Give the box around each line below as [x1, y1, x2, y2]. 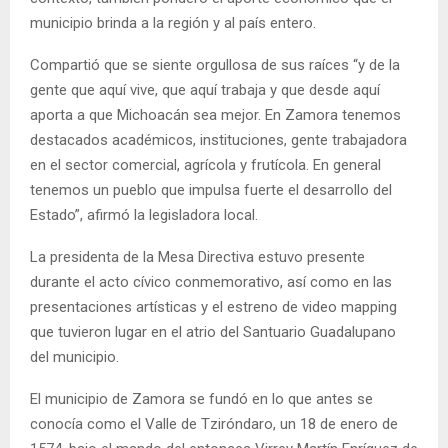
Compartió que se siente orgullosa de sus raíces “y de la [30, 55, 400, 74]
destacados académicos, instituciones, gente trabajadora [30, 130, 407, 149]
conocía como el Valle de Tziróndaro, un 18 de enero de [30, 414, 398, 433]
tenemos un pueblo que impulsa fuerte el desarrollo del [30, 180, 392, 199]
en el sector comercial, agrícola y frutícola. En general [30, 155, 381, 174]
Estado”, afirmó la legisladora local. [30, 205, 258, 224]
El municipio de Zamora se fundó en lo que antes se [30, 389, 373, 408]
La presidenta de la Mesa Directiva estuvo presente [30, 247, 365, 266]
